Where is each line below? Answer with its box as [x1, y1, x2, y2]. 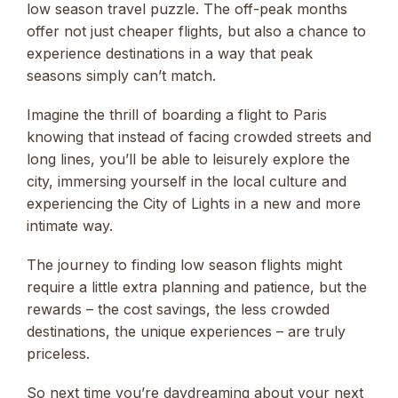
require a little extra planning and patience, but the [27, 277, 367, 296]
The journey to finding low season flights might [27, 255, 342, 274]
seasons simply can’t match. [27, 66, 216, 84]
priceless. [27, 344, 90, 362]
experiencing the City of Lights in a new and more [27, 194, 361, 212]
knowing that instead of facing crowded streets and [27, 127, 371, 146]
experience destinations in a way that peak [27, 44, 313, 62]
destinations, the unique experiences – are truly [27, 322, 346, 340]
